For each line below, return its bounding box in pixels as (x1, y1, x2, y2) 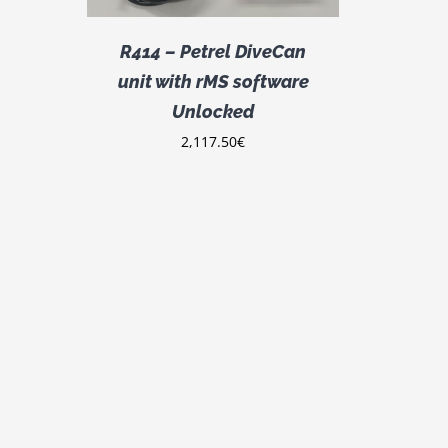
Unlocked (172, 100, 255, 122)
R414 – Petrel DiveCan (120, 40, 307, 62)
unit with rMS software (117, 70, 309, 92)
